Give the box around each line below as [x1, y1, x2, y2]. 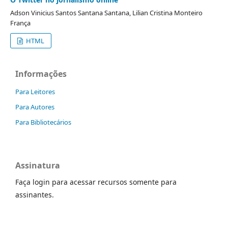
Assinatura [15, 160, 60, 171]
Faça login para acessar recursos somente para [15, 177, 177, 187]
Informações [15, 68, 67, 79]
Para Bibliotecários [15, 118, 71, 127]
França [10, 18, 31, 27]
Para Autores [15, 102, 54, 111]
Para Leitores [15, 87, 55, 96]
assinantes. [15, 190, 54, 199]
